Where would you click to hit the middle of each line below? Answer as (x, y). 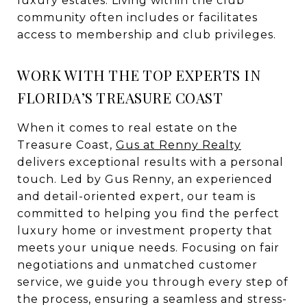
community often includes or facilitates (137, 17)
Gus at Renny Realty (179, 145)
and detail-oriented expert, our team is (136, 196)
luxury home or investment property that (145, 230)
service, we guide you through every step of (153, 282)
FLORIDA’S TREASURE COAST (120, 97)
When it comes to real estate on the (127, 127)
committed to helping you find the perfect (148, 213)
